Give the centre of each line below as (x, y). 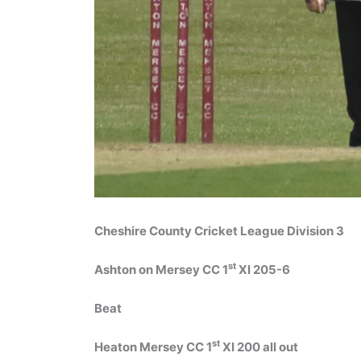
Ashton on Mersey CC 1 (161, 269)
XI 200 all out (259, 346)
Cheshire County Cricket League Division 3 (219, 230)
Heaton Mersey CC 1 (153, 346)
